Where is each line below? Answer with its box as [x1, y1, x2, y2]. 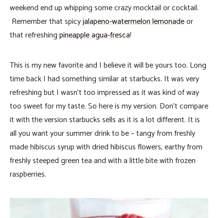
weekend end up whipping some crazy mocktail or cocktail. [10, 1, 199, 15]
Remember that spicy [10, 15, 83, 29]
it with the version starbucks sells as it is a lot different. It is [10, 113, 200, 127]
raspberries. [10, 168, 46, 182]
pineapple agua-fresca [59, 29, 130, 42]
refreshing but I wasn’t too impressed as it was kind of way [10, 86, 199, 100]
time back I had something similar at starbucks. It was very [10, 73, 199, 86]
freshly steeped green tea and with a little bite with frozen [10, 154, 196, 168]
